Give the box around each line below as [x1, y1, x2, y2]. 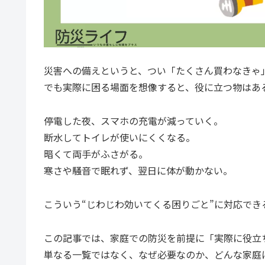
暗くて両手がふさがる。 [44, 147, 148, 161]
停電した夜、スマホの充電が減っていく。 [44, 114, 223, 128]
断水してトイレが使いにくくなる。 [44, 130, 195, 145]
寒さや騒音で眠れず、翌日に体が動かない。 [44, 163, 232, 178]
